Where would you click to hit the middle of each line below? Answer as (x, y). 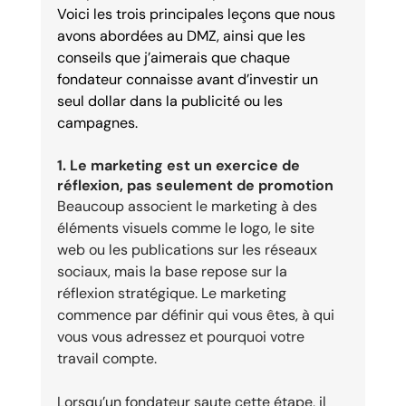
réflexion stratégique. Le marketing (173, 293)
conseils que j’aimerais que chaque (175, 57)
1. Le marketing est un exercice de (180, 165)
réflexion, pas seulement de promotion (195, 185)
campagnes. (97, 122)
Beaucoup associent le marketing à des (188, 206)
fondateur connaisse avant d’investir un (189, 79)
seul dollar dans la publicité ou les (171, 101)
